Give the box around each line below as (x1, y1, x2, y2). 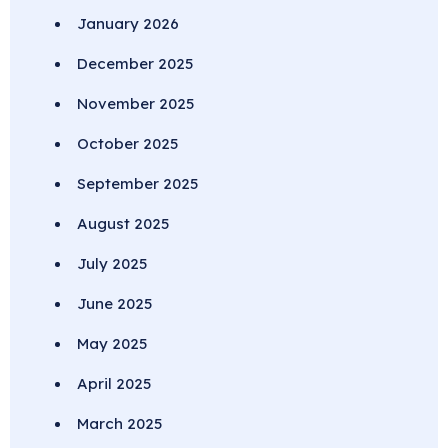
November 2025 (77, 94, 194, 114)
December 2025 (77, 54, 193, 74)
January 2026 (77, 14, 179, 34)
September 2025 (77, 174, 198, 194)
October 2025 (77, 134, 178, 154)
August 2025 (77, 214, 169, 234)
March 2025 (77, 414, 162, 434)
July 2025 (77, 254, 147, 274)
